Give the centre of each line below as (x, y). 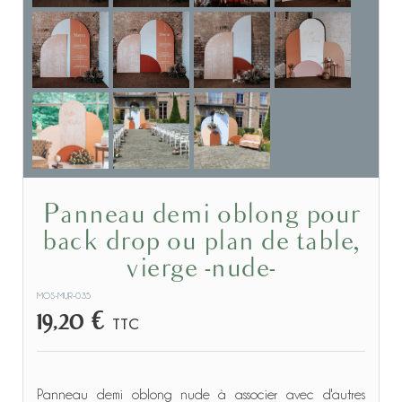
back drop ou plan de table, (201, 242)
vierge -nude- (201, 269)
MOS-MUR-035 (64, 296)
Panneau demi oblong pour (51, 215)
